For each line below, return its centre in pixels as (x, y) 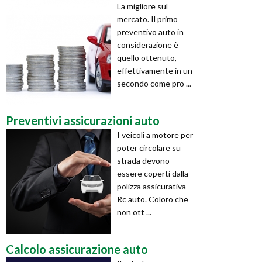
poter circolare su (149, 147)
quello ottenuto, (147, 57)
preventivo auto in (150, 32)
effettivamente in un (155, 70)
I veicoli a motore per (155, 135)
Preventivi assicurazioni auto (83, 120)
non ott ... (134, 212)
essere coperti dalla (153, 173)
